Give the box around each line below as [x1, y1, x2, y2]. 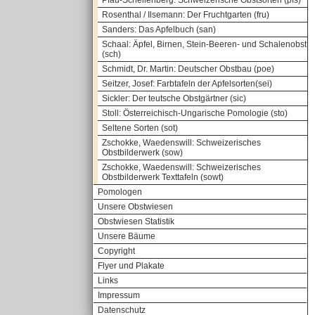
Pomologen [98, 187, 142, 197]
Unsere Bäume [98, 231, 155, 241]
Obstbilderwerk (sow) [102, 148, 183, 157]
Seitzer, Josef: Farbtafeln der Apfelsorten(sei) [102, 79, 272, 89]
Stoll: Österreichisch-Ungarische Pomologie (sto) [102, 108, 288, 118]
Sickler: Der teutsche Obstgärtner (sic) [102, 94, 246, 103]
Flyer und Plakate [98, 261, 165, 271]
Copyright [98, 246, 135, 256]
